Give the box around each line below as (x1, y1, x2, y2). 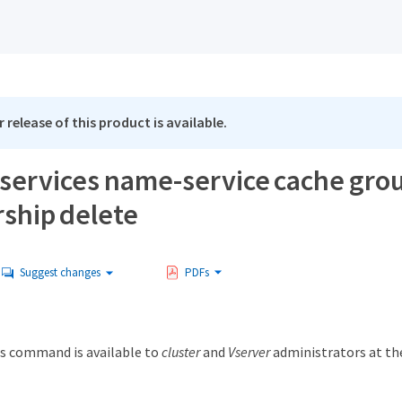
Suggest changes (20, 265, 100, 281)
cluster (161, 343, 200, 362)
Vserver (227, 343, 270, 362)
